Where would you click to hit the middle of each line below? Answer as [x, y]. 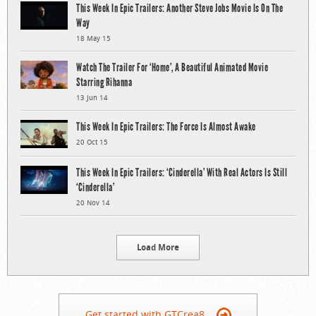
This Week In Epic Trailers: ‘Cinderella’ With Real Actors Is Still [182, 173]
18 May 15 [93, 39]
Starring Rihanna [104, 83]
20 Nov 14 [93, 203]
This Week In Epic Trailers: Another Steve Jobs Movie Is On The [180, 8]
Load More [158, 248]
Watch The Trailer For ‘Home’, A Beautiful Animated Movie [172, 68]
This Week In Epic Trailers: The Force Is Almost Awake [166, 127]
